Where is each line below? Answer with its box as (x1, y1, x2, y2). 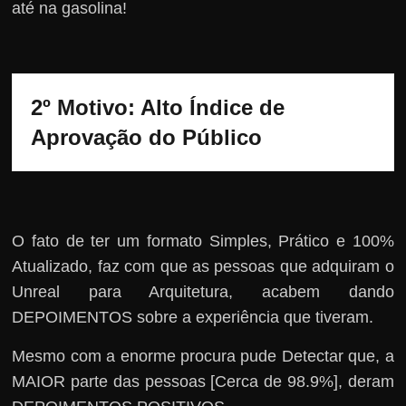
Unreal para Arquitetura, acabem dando (12, 282, 394, 301)
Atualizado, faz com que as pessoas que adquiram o (12, 256, 394, 275)
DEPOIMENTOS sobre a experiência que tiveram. (12, 307, 374, 326)
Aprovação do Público (31, 124, 263, 150)
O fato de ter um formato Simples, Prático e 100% (12, 231, 394, 250)
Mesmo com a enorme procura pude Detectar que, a (12, 346, 394, 365)
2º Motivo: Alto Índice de (31, 94, 285, 120)
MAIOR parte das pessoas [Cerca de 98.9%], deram (12, 372, 394, 391)
